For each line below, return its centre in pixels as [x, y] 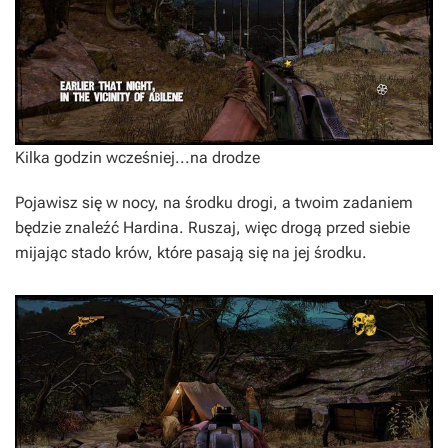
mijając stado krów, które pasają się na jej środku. [191, 253]
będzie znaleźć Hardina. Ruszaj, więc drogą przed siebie [212, 228]
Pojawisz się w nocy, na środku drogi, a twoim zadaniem [214, 203]
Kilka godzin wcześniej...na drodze [137, 158]
